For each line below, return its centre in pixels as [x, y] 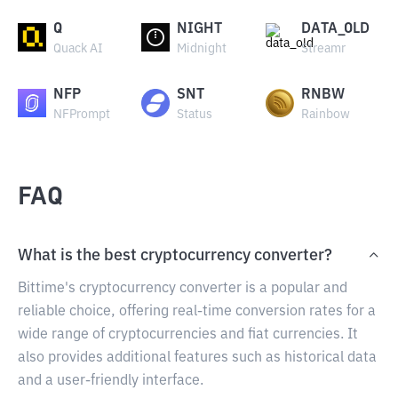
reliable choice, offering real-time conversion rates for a [197, 312]
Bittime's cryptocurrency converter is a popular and [183, 289]
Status [195, 115]
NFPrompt [82, 115]
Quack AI [78, 49]
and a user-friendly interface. [111, 381]
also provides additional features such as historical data [197, 358]
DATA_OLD [335, 29]
